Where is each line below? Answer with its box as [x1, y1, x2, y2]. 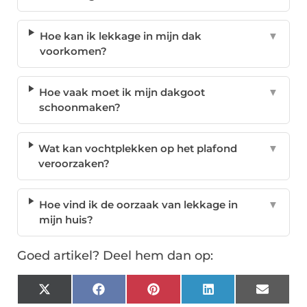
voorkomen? [39, 45, 107, 58]
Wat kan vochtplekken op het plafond [38, 142, 238, 156]
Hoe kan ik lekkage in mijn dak [39, 29, 201, 43]
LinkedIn [213, 287, 259, 301]
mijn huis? [38, 213, 93, 227]
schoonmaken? [38, 101, 121, 114]
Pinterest [158, 287, 206, 301]
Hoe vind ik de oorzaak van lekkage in [38, 198, 238, 212]
